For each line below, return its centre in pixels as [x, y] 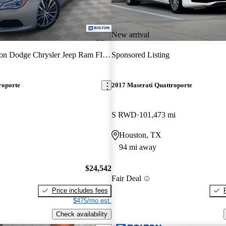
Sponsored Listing [140, 54]
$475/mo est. [92, 200]
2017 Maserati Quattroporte [152, 85]
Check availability [81, 214]
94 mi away [137, 147]
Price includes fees [80, 190]
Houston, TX [140, 135]
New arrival [130, 34]
